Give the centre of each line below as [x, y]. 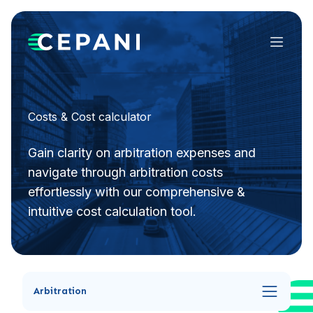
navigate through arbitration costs [125, 172]
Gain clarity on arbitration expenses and [142, 153]
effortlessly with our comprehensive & [137, 192]
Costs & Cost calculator [90, 117]
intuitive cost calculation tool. [112, 211]
